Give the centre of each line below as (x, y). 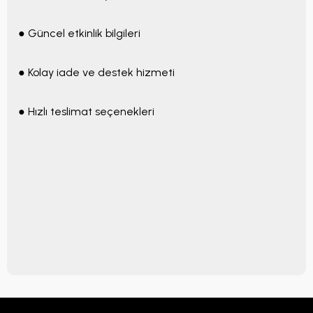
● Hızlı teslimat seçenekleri (86, 112)
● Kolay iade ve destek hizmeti (96, 73)
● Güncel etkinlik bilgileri (79, 34)
